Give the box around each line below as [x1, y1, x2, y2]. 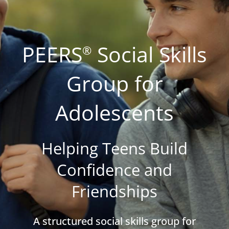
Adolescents [55, 98, 174, 127]
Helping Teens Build [41, 137, 188, 159]
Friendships [72, 180, 157, 202]
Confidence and [57, 158, 172, 180]
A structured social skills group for [33, 214, 196, 228]
